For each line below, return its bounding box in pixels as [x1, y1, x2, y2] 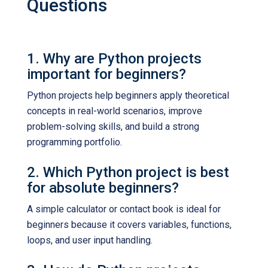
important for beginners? [27, 66, 186, 83]
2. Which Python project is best [27, 164, 229, 181]
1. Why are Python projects [27, 50, 202, 67]
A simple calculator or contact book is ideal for [27, 203, 221, 215]
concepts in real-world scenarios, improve [27, 105, 202, 117]
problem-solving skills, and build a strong [27, 121, 199, 132]
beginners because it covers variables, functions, [27, 219, 232, 230]
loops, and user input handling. [27, 234, 153, 246]
